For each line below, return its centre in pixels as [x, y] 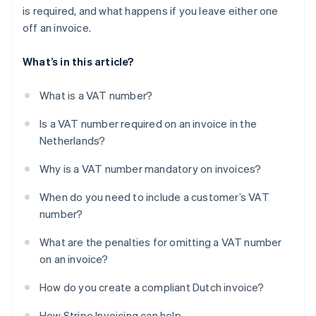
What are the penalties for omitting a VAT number [161, 242]
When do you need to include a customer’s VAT [154, 197]
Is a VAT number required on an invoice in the [148, 124]
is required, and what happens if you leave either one [151, 11]
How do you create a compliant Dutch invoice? [152, 287]
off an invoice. [57, 28]
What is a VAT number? [96, 96]
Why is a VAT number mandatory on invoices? [151, 169]
